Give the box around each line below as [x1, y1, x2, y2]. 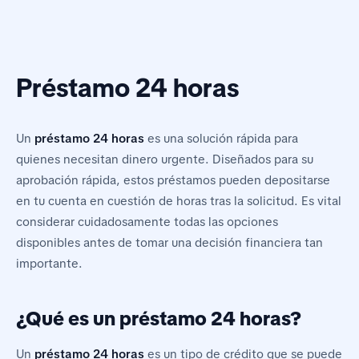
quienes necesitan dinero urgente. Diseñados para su [16, 151, 313, 168]
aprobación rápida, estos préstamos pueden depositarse [16, 172, 330, 189]
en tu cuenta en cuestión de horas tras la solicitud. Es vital [16, 193, 341, 210]
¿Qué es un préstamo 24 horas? [16, 306, 301, 332]
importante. [16, 256, 83, 272]
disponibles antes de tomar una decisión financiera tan [16, 235, 323, 252]
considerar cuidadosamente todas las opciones [16, 214, 278, 231]
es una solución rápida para [144, 131, 298, 147]
